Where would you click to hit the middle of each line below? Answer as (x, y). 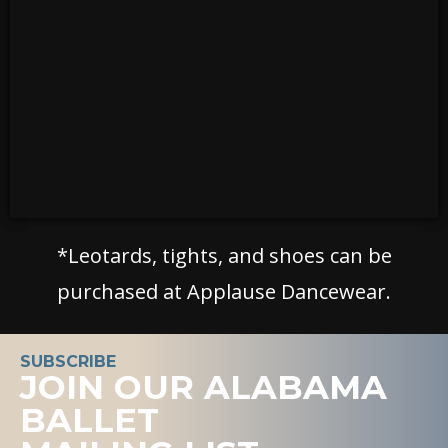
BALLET (89, 420)
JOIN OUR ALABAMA (203, 387)
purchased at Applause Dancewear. (224, 291)
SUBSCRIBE (68, 362)
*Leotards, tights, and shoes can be (224, 255)
